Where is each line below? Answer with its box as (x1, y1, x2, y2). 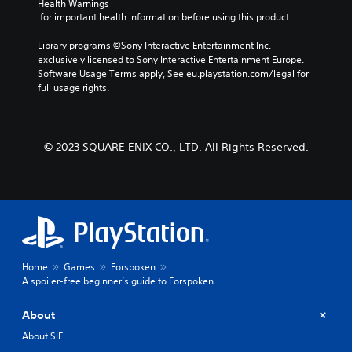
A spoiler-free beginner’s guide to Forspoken (22, 273, 214, 288)
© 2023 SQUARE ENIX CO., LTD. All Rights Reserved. (43, 139, 309, 154)
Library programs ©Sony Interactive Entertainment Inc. (38, 38, 271, 52)
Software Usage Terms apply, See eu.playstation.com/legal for (38, 66, 309, 80)
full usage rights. (38, 80, 109, 94)
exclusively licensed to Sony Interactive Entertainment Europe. (38, 52, 304, 66)
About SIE (22, 328, 63, 343)
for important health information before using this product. (40, 9, 291, 24)
